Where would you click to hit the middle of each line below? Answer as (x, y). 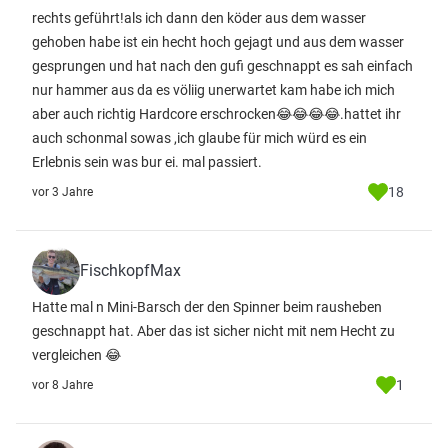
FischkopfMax (130, 270)
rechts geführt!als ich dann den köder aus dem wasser (199, 18)
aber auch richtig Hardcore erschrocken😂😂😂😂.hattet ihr (216, 114)
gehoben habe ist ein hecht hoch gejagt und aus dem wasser (218, 42)
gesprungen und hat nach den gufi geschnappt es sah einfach (222, 66)
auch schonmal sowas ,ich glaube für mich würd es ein (199, 138)
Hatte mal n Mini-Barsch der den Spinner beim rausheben (207, 307)
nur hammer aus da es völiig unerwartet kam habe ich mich (213, 90)
